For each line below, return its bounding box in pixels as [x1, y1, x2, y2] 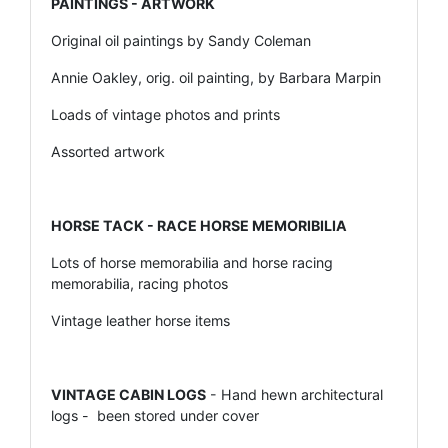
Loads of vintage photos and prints [51, 105, 280, 123]
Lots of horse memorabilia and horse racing [51, 253, 333, 271]
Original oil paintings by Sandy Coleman [51, 31, 311, 49]
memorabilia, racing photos [51, 274, 228, 292]
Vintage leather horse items [51, 311, 230, 329]
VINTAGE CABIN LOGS [51, 385, 206, 403]
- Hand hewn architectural [206, 385, 383, 403]
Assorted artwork [51, 142, 165, 160]
